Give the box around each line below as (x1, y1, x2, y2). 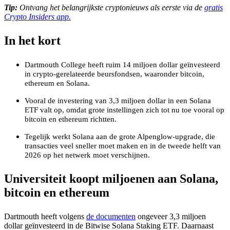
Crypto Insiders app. (4, 12, 71, 21)
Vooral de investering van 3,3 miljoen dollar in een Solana (25, 96, 211, 105)
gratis (204, 3, 223, 12)
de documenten (86, 212, 136, 221)
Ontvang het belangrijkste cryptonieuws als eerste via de (17, 3, 204, 12)
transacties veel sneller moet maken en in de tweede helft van (25, 141, 221, 150)
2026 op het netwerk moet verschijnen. (25, 150, 150, 159)
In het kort (4, 33, 61, 47)
